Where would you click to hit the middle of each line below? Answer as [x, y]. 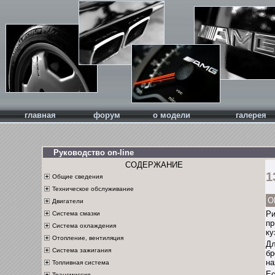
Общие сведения [77, 176]
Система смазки [76, 213]
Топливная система [80, 262]
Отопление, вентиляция [87, 238]
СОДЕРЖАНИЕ [154, 165]
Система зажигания [81, 250]
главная [40, 115]
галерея [251, 115]
